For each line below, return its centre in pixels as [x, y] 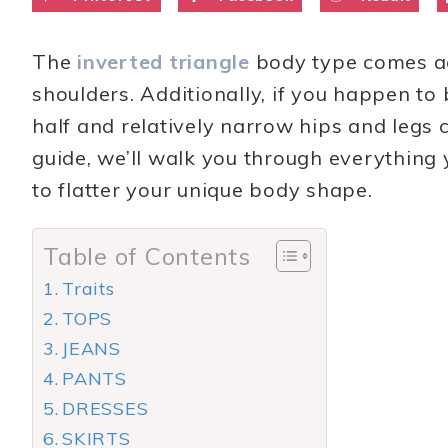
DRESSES [105, 408]
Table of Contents [147, 256]
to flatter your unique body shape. [202, 189]
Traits [88, 288]
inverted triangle [163, 61]
